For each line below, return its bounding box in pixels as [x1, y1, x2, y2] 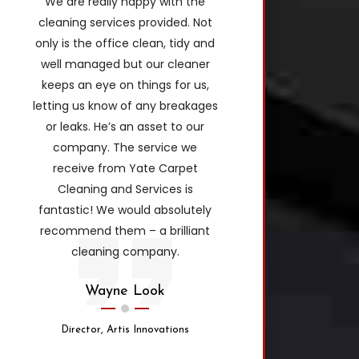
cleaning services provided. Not [38, 14, 212, 30]
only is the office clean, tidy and [35, 34, 215, 51]
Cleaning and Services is [57, 180, 193, 197]
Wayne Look [85, 283, 165, 299]
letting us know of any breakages [32, 97, 218, 114]
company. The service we [53, 139, 197, 155]
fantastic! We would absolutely [38, 201, 212, 218]
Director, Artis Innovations [61, 324, 189, 335]
